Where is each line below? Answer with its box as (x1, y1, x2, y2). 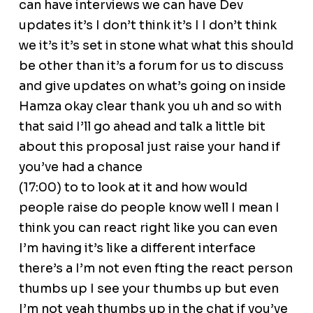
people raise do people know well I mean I (18, 200, 279, 216)
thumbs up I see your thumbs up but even (18, 281, 279, 297)
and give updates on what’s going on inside (18, 78, 286, 94)
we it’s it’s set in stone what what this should (18, 38, 293, 54)
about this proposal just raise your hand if (18, 139, 280, 155)
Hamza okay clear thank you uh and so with (18, 99, 282, 115)
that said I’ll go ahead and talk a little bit (18, 119, 265, 135)
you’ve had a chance (18, 159, 143, 175)
